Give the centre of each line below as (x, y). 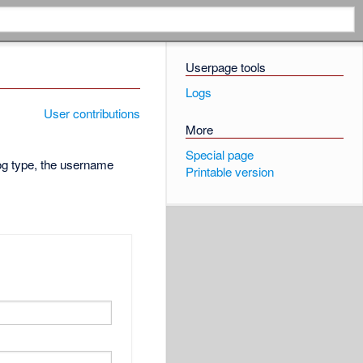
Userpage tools (225, 67)
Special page (219, 154)
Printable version (229, 172)
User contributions (92, 113)
